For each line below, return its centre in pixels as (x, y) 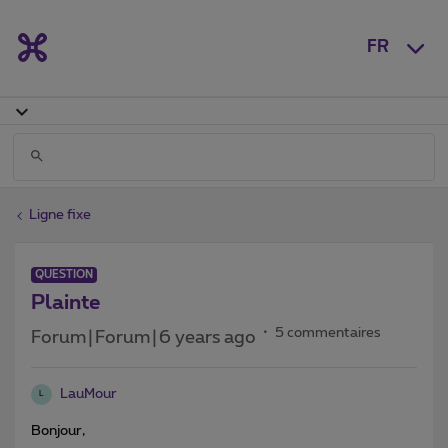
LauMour (88, 393)
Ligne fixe (60, 214)
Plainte (66, 302)
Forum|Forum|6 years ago (143, 337)
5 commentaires (328, 332)
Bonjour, (58, 430)
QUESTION (64, 274)
